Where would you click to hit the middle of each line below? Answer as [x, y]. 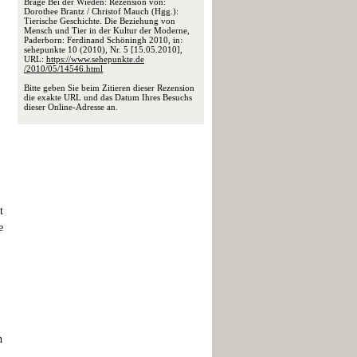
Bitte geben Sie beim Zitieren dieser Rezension [109, 88]
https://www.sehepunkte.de [95, 59]
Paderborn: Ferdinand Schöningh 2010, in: [103, 40]
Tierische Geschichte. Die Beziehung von [100, 21]
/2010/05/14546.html [63, 69]
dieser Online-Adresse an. [71, 107]
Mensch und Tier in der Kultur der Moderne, [107, 30]
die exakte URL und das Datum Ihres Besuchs [108, 97]
